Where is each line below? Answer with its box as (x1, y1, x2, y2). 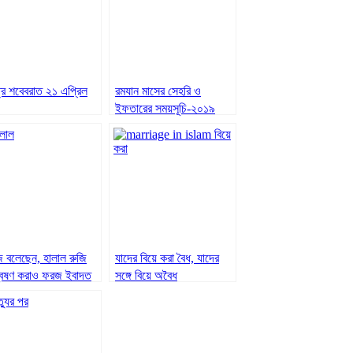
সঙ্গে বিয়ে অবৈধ (115, 268, 177, 282)
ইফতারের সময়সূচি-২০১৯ (115, 101, 215, 115)
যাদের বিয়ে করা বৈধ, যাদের (115, 251, 219, 265)
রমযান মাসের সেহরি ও (115, 84, 201, 98)
